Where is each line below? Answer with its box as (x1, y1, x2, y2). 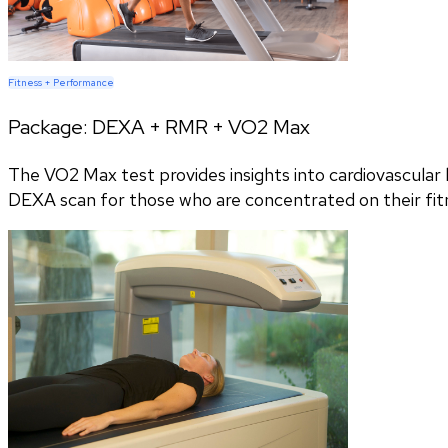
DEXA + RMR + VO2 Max (92, 113, 310, 140)
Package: (8, 113, 92, 140)
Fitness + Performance (8, 75, 114, 89)
